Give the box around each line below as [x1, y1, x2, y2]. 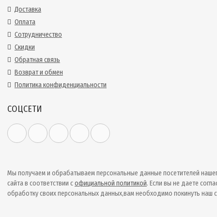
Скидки [15, 43, 35, 51]
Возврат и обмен [15, 68, 63, 77]
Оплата [15, 18, 35, 26]
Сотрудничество [15, 31, 62, 39]
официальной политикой [75, 179, 147, 187]
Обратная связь [15, 56, 60, 64]
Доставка [15, 5, 41, 14]
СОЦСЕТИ [7, 104, 42, 114]
